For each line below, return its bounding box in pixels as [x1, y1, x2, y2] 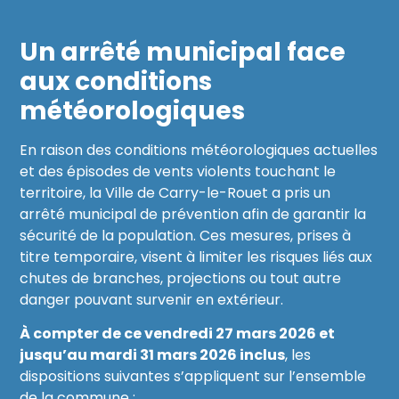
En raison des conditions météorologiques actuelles [20, 139, 379, 160]
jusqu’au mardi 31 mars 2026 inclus [20, 344, 286, 365]
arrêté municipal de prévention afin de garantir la [20, 203, 367, 224]
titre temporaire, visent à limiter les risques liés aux [20, 246, 373, 267]
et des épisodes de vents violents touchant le [20, 160, 337, 182]
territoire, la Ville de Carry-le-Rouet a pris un [20, 182, 331, 203]
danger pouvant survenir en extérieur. [20, 289, 284, 310]
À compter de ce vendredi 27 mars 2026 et [20, 322, 336, 344]
